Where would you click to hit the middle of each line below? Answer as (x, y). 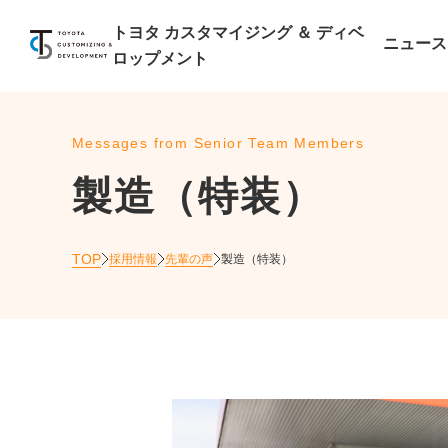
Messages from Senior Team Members (218, 143)
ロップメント (159, 58)
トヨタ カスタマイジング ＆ (213, 32)
